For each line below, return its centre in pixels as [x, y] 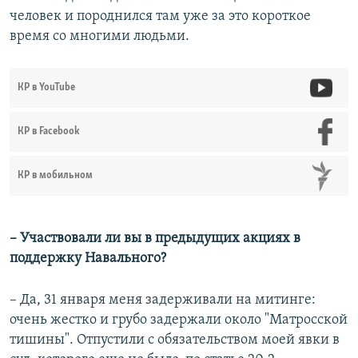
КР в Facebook [49, 132]
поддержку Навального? [88, 259]
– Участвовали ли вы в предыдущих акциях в [155, 239]
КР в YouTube [46, 88]
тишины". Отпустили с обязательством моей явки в [175, 340]
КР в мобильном [55, 176]
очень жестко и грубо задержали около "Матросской [179, 320]
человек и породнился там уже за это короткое [160, 17]
